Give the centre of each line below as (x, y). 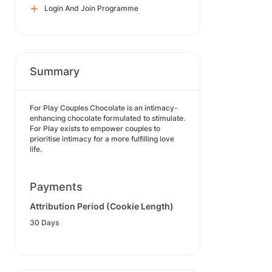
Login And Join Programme (91, 8)
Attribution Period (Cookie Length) (102, 206)
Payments (56, 187)
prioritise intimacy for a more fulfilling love (102, 139)
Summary (55, 71)
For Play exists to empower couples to (95, 128)
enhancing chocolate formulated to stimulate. (107, 118)
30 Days (44, 223)
